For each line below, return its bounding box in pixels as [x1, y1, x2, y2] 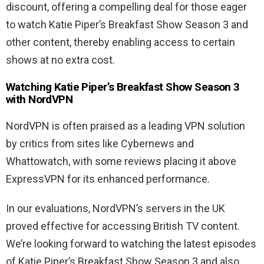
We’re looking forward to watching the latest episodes [6, 237, 256, 250]
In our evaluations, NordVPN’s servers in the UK [6, 202, 225, 215]
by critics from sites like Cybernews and [6, 137, 194, 150]
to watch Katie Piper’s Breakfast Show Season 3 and [6, 18, 248, 31]
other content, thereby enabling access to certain [6, 36, 235, 49]
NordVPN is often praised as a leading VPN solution [6, 120, 245, 133]
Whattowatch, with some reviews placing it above [6, 155, 236, 168]
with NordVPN [6, 93, 73, 107]
